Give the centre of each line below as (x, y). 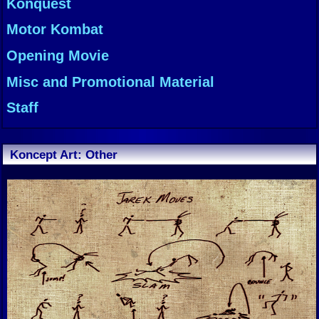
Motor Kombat (55, 30)
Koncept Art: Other (64, 155)
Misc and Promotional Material (110, 82)
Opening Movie (58, 56)
